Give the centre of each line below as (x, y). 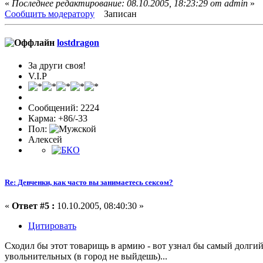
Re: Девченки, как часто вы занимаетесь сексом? (89, 183)
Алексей (45, 140)
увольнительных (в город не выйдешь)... (86, 256)
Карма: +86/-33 (58, 119)
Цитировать (52, 225)
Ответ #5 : (33, 205)
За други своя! (57, 66)
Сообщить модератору (50, 14)
